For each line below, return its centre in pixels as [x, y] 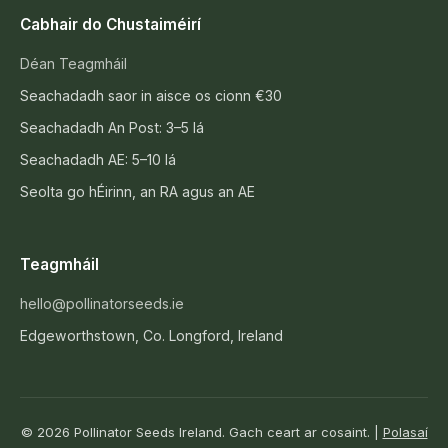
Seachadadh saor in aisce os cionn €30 [151, 95]
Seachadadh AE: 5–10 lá [98, 159]
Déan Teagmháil [73, 63]
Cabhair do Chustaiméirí [110, 24]
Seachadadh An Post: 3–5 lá [112, 127]
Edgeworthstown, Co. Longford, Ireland [151, 335]
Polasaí [405, 432]
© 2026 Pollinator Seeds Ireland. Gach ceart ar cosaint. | [201, 432]
